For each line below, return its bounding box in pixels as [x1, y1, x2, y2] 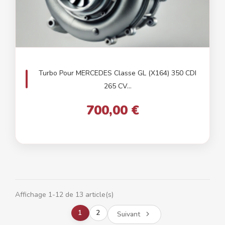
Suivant [117, 209, 140, 219]
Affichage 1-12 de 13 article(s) [15, 190, 114, 200]
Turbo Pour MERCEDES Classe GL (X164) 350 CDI [39, 68, 196, 78]
